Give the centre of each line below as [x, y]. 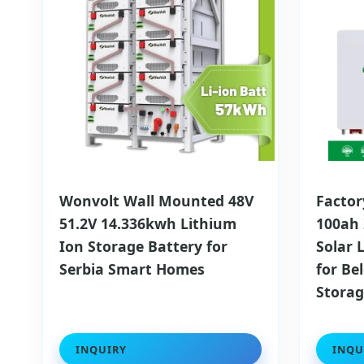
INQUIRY [101, 350]
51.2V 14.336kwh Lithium [148, 224]
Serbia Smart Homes [132, 269]
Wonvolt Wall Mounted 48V [156, 201]
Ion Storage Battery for [143, 247]
